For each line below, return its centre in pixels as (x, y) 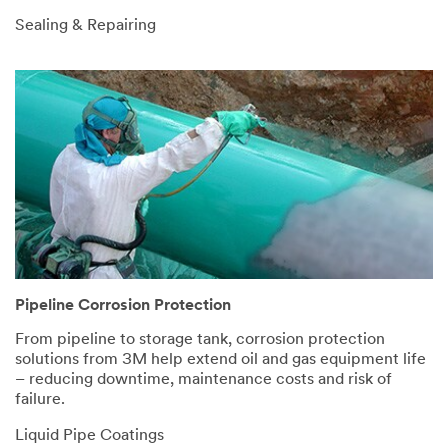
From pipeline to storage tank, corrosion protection (200, 340)
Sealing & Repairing (85, 26)
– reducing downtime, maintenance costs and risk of (203, 380)
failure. (40, 400)
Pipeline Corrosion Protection (123, 306)
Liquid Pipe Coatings (89, 436)
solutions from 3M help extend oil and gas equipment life (220, 360)
